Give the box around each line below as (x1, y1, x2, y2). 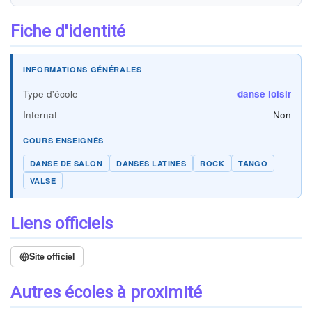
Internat (23, 108, 57, 121)
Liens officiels (10, 214, 113, 233)
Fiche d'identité (10, 22, 125, 41)
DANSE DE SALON (30, 158, 103, 169)
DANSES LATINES (116, 158, 187, 169)
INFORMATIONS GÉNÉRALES (23, 64, 142, 75)
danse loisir (237, 87, 291, 100)
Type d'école (23, 87, 78, 100)
